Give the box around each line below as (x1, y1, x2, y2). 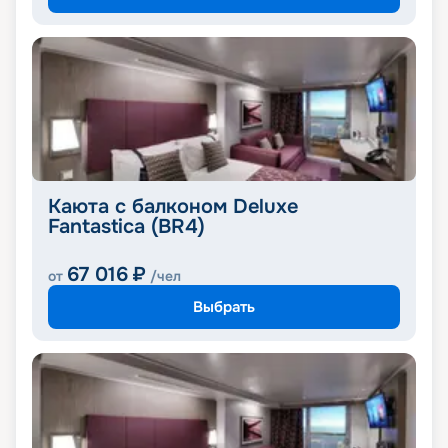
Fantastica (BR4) (48, 214, 205, 240)
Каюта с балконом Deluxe (48, 194, 298, 220)
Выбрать (193, 296, 255, 317)
